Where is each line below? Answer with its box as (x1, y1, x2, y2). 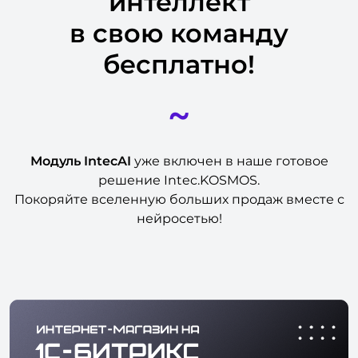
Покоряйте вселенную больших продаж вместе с (14, 192, 344, 208)
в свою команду (70, 18, 288, 50)
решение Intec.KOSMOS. (98, 173, 260, 189)
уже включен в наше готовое (130, 153, 328, 169)
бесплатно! (103, 49, 255, 81)
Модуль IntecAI (30, 153, 131, 169)
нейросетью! (136, 211, 222, 227)
